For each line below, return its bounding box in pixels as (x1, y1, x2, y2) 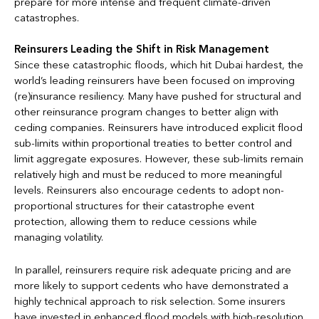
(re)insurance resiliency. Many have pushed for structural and (14, 90, 301, 103)
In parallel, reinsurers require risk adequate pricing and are (14, 263, 291, 277)
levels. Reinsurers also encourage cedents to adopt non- (14, 184, 284, 197)
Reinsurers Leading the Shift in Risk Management (14, 43, 269, 56)
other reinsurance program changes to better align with (14, 105, 278, 119)
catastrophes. (14, 11, 79, 25)
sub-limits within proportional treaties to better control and (14, 137, 292, 150)
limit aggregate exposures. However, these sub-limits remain (14, 152, 303, 166)
